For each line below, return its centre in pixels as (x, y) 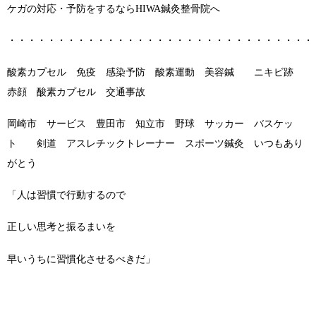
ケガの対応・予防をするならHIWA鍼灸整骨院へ (114, 8)
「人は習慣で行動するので (66, 195)
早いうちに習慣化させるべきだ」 (81, 259)
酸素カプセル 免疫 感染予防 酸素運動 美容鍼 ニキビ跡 (155, 73)
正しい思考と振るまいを (61, 227)
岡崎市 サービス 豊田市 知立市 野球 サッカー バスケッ (150, 124)
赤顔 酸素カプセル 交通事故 (76, 92)
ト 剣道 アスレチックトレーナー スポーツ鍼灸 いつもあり (155, 144)
